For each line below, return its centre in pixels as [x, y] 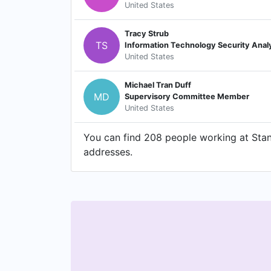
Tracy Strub [147, 34]
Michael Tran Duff [158, 85]
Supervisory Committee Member [187, 97]
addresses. [108, 152]
